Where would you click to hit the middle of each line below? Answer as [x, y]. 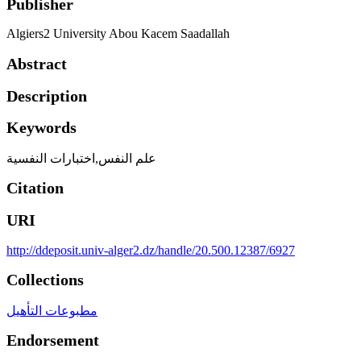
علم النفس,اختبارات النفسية [81, 158]
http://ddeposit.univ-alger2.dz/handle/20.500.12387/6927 [151, 250]
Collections [45, 280]
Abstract [37, 63]
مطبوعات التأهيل [52, 310]
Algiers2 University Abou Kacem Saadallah [118, 34]
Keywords [41, 128]
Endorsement [53, 340]
